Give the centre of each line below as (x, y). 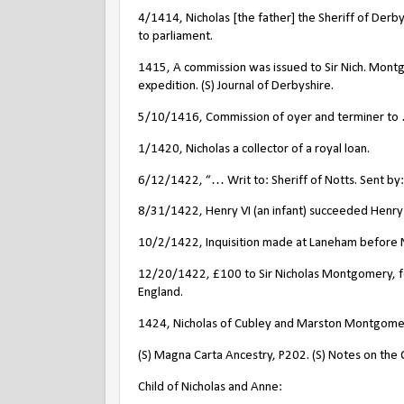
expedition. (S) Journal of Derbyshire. (236, 87)
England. (161, 293)
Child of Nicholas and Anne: (210, 387)
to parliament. (175, 37)
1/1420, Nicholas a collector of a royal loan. (254, 149)
